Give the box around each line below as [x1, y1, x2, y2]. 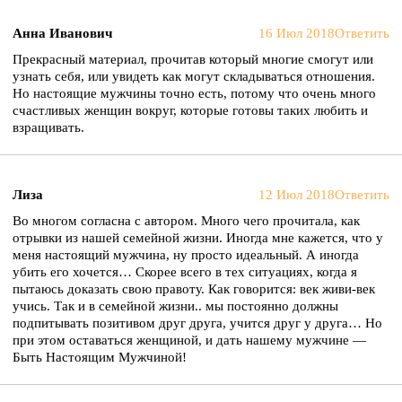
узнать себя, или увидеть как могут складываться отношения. [13, 69, 375, 83]
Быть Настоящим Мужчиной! [13, 350, 187, 364]
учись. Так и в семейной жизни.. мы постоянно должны [13, 299, 338, 313]
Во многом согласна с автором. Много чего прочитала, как [13, 214, 360, 228]
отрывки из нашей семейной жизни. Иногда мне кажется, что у [13, 231, 383, 245]
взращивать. [13, 120, 84, 135]
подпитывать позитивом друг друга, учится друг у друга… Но [13, 316, 382, 330]
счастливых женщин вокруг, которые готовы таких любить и [13, 103, 368, 118]
